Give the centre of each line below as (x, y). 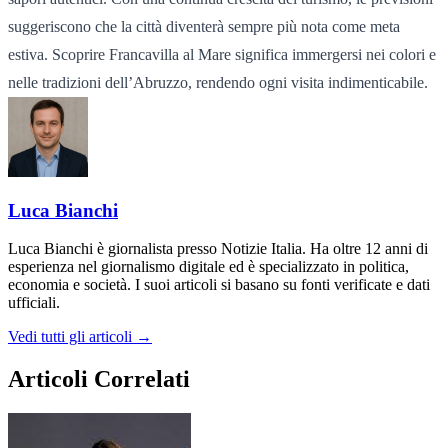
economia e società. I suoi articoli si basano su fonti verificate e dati (219, 285)
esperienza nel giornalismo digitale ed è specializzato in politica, (208, 267)
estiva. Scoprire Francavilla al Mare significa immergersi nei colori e (222, 54)
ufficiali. (34, 303)
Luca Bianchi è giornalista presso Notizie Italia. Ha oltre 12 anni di (218, 249)
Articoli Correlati (99, 379)
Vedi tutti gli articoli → (80, 337)
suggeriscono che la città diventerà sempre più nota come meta (204, 26)
